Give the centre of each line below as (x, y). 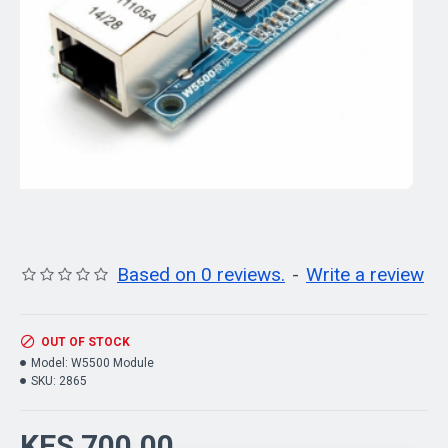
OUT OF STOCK (85, 342)
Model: (49, 363)
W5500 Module (112, 363)
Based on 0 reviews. (201, 274)
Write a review (365, 274)
